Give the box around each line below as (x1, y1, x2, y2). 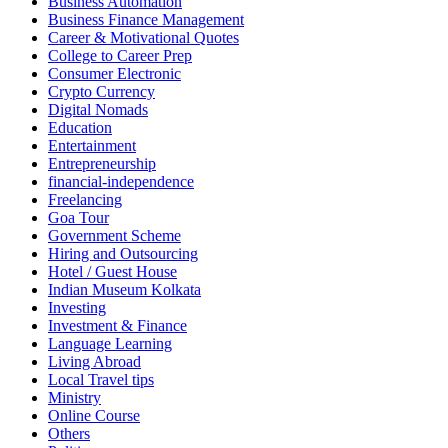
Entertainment (48, 137, 136, 155)
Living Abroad (48, 353, 141, 371)
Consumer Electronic (48, 65, 181, 83)
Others (48, 425, 90, 443)
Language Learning (48, 335, 172, 353)
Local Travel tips (48, 371, 154, 389)
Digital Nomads (48, 101, 148, 119)
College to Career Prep (48, 47, 192, 65)
